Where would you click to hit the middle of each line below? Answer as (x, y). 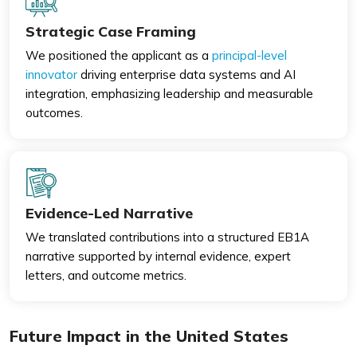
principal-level (249, 55)
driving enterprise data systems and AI (186, 74)
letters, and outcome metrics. (106, 275)
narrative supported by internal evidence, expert (158, 256)
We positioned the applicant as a (119, 55)
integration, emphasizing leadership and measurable (169, 93)
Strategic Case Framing (111, 31)
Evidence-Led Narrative (109, 213)
